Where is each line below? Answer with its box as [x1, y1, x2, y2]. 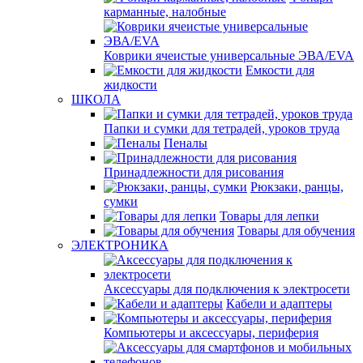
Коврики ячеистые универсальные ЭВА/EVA [104, 49, 354, 62]
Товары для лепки [220, 209, 319, 223]
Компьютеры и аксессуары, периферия [104, 326, 318, 340]
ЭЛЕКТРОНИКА [71, 238, 169, 252]
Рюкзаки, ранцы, [250, 180, 344, 194]
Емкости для [246, 63, 314, 77]
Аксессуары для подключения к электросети [104, 282, 350, 296]
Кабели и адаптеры [226, 297, 332, 310]
